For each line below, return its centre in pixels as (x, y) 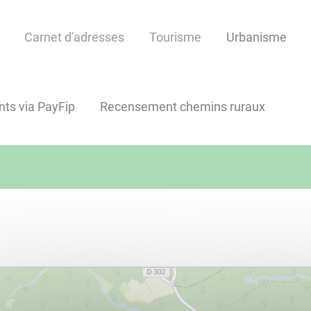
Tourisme (175, 37)
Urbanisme (257, 37)
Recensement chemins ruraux (183, 107)
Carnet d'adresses (74, 37)
